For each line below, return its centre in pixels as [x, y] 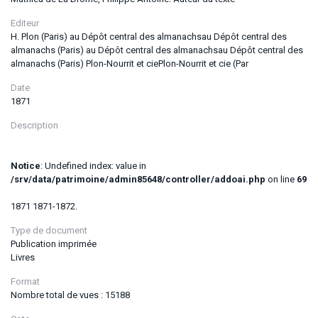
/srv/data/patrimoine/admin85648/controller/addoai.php [138, 179]
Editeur [25, 23]
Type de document [49, 230]
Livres [23, 257]
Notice [26, 166]
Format [25, 281]
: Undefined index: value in [93, 166]
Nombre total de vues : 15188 [70, 295]
